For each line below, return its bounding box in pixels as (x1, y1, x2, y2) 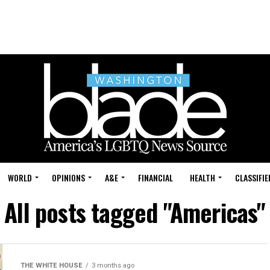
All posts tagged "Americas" (4, 194, 266, 230)
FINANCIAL (138, 171, 173, 184)
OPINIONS (52, 171, 85, 184)
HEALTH (190, 171, 215, 184)
